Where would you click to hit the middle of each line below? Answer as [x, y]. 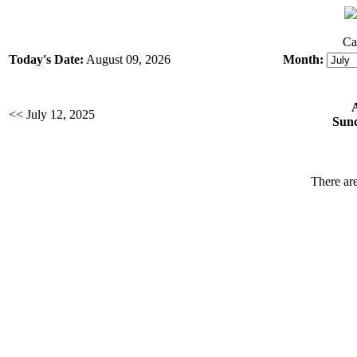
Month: [303, 59]
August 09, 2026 [128, 59]
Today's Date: [46, 59]
